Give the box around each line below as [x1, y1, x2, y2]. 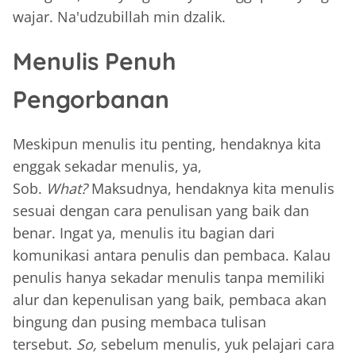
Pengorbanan [13, 83, 176, 114]
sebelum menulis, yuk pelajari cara [101, 334, 335, 354]
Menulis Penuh [13, 45, 176, 76]
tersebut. [13, 334, 76, 354]
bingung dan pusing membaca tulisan [13, 311, 266, 331]
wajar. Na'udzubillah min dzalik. [13, 6, 226, 26]
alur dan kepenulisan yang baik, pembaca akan [13, 289, 327, 309]
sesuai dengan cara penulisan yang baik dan [13, 200, 309, 220]
